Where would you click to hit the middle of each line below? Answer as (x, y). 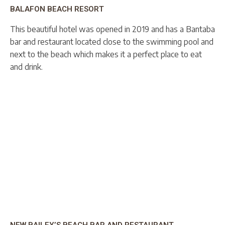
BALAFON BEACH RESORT (57, 9)
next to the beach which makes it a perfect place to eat (106, 54)
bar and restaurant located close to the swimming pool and (112, 42)
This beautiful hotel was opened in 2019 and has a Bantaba (113, 29)
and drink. (26, 67)
